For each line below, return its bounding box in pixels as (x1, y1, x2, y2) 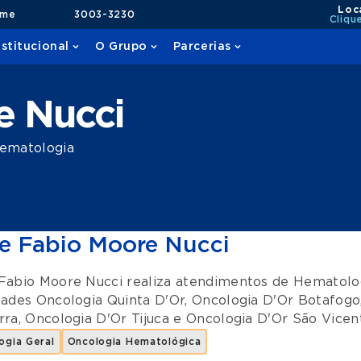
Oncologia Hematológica (67, 337, 201, 346)
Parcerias (172, 41, 231, 52)
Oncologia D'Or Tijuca (25, 313, 169, 326)
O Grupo (94, 41, 147, 52)
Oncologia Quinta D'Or (35, 294, 185, 307)
